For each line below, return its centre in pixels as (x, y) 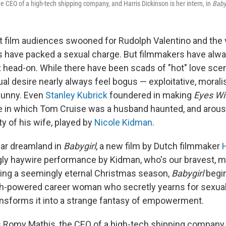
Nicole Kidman (123, 122)
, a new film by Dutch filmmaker (159, 146)
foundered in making (151, 95)
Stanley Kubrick (76, 95)
